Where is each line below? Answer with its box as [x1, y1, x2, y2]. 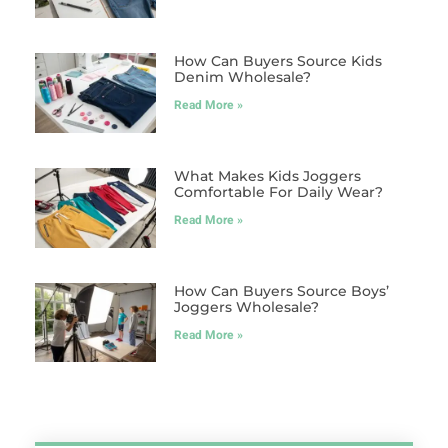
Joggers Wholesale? [173, 297, 319, 316]
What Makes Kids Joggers [173, 166, 361, 185]
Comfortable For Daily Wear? [173, 182, 383, 201]
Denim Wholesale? [173, 67, 311, 86]
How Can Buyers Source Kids [173, 51, 382, 70]
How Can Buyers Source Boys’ [173, 281, 389, 300]
